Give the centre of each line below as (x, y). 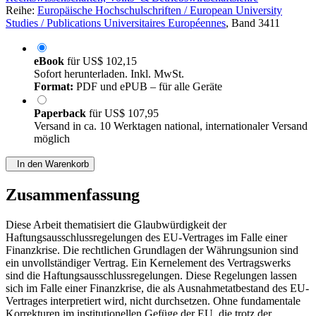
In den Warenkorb (50, 164)
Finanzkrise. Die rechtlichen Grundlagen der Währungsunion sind (152, 250)
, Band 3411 (253, 23)
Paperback (61, 114)
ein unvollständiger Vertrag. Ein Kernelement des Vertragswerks (148, 263)
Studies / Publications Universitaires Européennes (116, 23)
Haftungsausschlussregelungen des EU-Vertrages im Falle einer (146, 238)
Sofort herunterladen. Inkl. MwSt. (109, 74)
